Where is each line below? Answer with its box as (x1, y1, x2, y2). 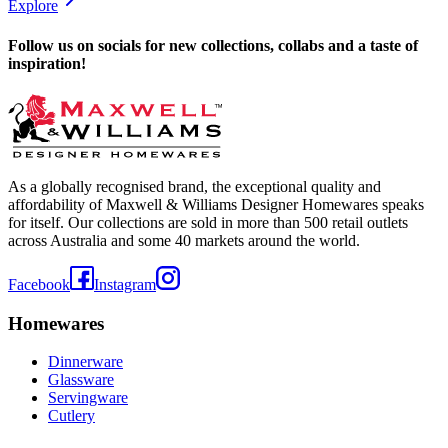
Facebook (8, 275, 70, 293)
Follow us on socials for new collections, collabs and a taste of (8, 36, 418, 54)
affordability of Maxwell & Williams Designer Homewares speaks (8, 195, 424, 213)
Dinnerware (48, 353, 123, 371)
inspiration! (8, 54, 86, 72)
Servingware (48, 389, 128, 407)
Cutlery (48, 407, 95, 425)
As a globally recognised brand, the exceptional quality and (8, 177, 381, 195)
